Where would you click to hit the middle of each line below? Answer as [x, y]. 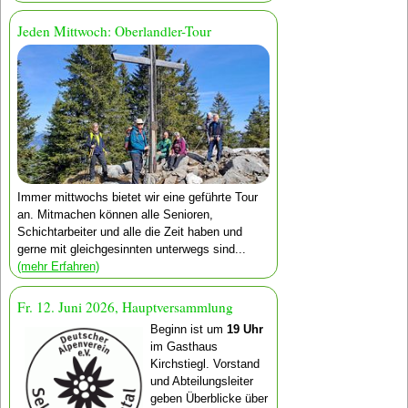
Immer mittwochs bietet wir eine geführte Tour [137, 198]
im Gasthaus [184, 346]
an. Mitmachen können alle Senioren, [115, 215]
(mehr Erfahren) [58, 267]
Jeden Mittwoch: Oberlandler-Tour [114, 31]
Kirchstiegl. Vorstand [205, 363]
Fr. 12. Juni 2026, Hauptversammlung [125, 307]
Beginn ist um [189, 329]
